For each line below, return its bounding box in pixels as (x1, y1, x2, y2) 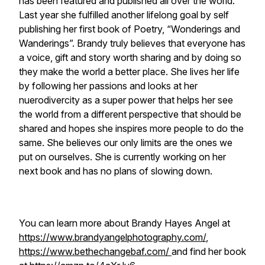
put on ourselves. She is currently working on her (19, 151, 226, 163)
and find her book (172, 245, 246, 257)
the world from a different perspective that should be (19, 108, 241, 120)
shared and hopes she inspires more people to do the (19, 122, 244, 134)
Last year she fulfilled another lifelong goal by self (19, 9, 229, 21)
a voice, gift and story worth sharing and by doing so (19, 51, 241, 63)
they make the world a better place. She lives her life (19, 66, 240, 77)
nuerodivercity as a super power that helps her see (19, 94, 233, 106)
